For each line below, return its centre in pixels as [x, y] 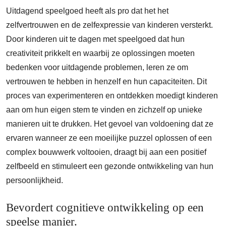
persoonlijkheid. [35, 181]
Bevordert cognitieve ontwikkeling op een [105, 208]
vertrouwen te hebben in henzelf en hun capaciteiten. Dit [106, 82]
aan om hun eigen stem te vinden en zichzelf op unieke [104, 110]
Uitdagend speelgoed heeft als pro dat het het [87, 11]
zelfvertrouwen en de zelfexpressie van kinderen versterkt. [109, 25]
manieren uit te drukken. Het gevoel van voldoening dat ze [110, 124]
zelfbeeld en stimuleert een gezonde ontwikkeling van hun [110, 166]
